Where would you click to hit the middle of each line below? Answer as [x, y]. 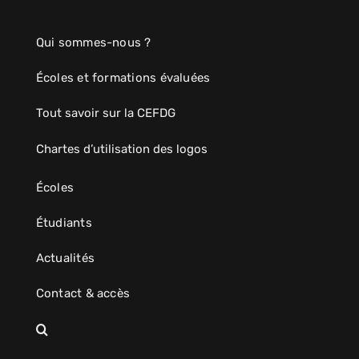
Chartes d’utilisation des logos [121, 149]
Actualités [65, 258]
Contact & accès [83, 294]
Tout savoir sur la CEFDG [105, 113]
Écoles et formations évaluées [123, 78]
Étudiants [64, 223]
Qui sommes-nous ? [93, 43]
